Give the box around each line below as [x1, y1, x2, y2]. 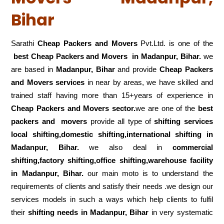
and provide [114, 65, 159, 74]
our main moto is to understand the [87, 169, 213, 178]
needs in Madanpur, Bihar [57, 208, 149, 217]
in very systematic [148, 208, 213, 217]
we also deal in [89, 143, 172, 152]
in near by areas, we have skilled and [87, 78, 213, 87]
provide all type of [90, 117, 154, 126]
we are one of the [135, 104, 198, 113]
